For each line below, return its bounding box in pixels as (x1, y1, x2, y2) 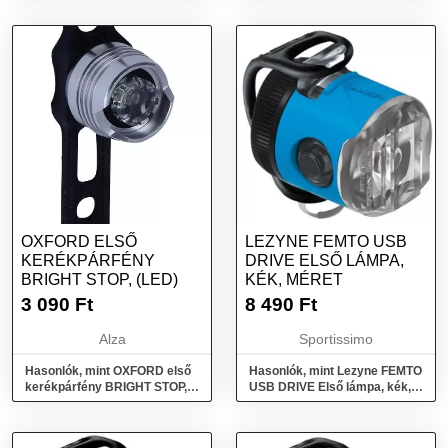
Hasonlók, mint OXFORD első (25, 364, 191, 378)
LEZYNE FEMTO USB (245, 233, 407, 250)
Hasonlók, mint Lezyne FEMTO (249, 364, 422, 378)
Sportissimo (299, 331, 373, 347)
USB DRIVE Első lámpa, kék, (249, 380, 411, 394)
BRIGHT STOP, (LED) (21, 271, 178, 288)
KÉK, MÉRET (245, 271, 343, 288)
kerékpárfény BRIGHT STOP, (25, 380, 187, 394)
